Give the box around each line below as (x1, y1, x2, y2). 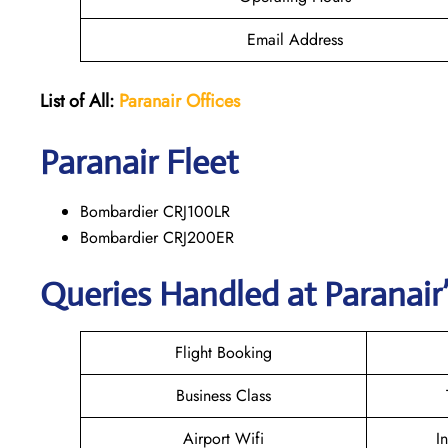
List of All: (40, 87, 119, 114)
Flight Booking (175, 340, 272, 364)
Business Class (176, 383, 271, 407)
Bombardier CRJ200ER (80, 225, 234, 249)
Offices (186, 87, 240, 114)
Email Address (247, 27, 343, 51)
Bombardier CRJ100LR (80, 199, 230, 223)
